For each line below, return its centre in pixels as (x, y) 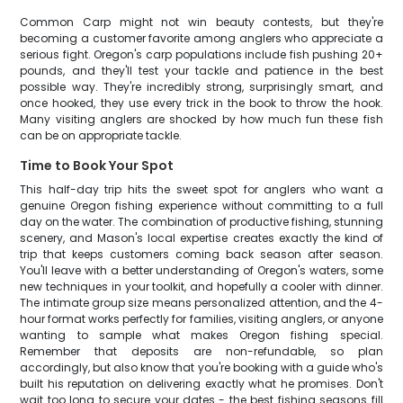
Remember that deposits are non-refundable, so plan (201, 351)
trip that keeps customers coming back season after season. (201, 254)
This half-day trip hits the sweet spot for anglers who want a (201, 189)
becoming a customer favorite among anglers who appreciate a (201, 38)
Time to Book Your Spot (97, 166)
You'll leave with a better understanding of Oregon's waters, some (201, 270)
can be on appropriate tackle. (101, 135)
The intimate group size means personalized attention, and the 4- (201, 303)
